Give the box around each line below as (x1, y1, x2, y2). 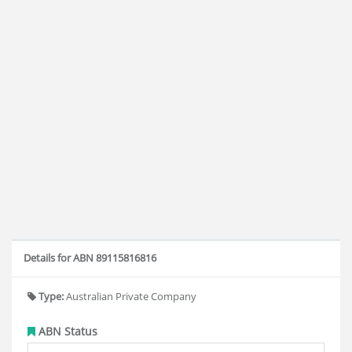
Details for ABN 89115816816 (24, 251, 156, 265)
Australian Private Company (64, 289, 196, 303)
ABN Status (35, 324, 97, 339)
